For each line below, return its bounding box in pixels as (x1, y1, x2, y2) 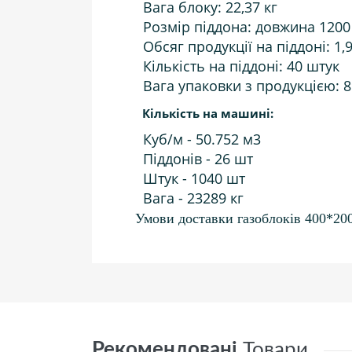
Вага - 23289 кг (135, 189, 244, 207)
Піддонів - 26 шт (135, 149, 253, 168)
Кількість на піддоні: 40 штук (135, 57, 339, 75)
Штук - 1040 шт (135, 169, 245, 188)
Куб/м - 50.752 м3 (143, 130, 261, 148)
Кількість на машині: (139, 105, 273, 121)
